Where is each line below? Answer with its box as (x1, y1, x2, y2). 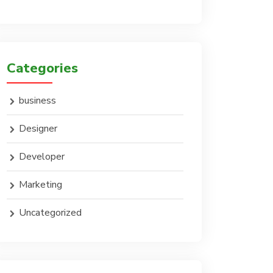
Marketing (19, 178, 62, 191)
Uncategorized (19, 206, 82, 219)
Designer (19, 122, 57, 135)
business (19, 94, 56, 107)
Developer (19, 150, 65, 163)
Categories (7, 59, 78, 77)
